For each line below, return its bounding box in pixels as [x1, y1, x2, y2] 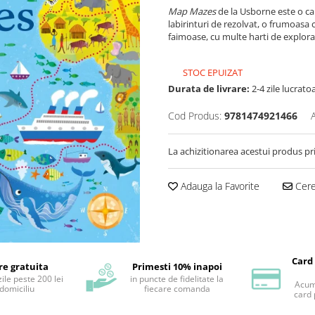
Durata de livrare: [168, 82, 250, 96]
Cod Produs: [168, 109, 221, 123]
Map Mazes [168, 5, 218, 18]
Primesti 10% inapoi [131, 260, 222, 273]
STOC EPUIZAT [181, 66, 243, 79]
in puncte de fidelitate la [130, 273, 224, 285]
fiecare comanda [143, 283, 210, 295]
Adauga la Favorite [178, 179, 259, 193]
